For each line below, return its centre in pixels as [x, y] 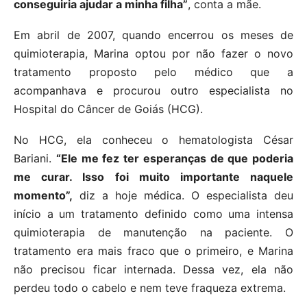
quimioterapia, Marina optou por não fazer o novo [153, 54]
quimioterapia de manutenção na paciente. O [153, 233]
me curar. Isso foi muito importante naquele [153, 177]
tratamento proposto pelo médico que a [153, 72]
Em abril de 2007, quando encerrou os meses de [153, 35]
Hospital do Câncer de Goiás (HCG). [108, 109]
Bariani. [35, 159]
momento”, [43, 196]
